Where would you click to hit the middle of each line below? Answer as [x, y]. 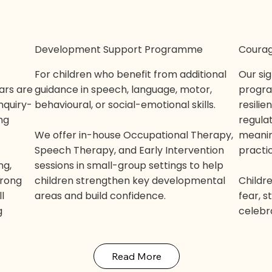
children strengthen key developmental [130, 181]
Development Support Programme [119, 50]
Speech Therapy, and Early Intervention [130, 151]
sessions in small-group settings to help [129, 166]
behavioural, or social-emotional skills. [125, 105]
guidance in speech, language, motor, [124, 90]
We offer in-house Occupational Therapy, [134, 135]
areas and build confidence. [100, 196]
